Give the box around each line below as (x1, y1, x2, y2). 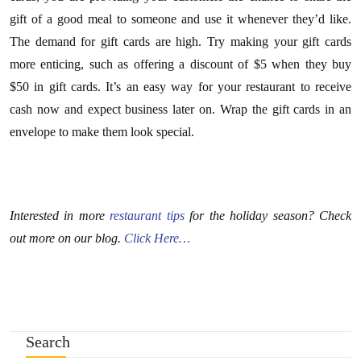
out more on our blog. (10, 231, 124, 245)
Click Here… (124, 231, 190, 245)
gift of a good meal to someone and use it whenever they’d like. (10, 12, 351, 26)
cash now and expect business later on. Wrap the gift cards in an (10, 102, 351, 116)
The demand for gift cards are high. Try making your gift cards (10, 35, 351, 48)
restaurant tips (110, 209, 185, 222)
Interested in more (10, 209, 110, 222)
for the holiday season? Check (184, 209, 352, 222)
